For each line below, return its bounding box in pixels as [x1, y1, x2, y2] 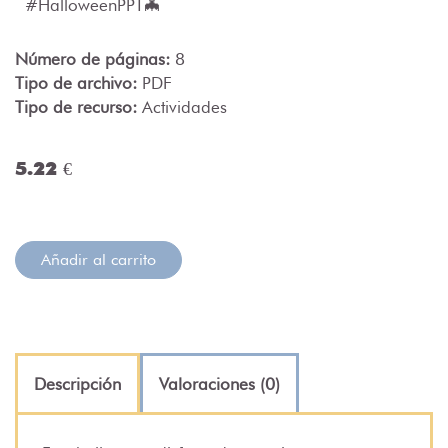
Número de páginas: [15, 48, 175, 69]
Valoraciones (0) [159, 373, 280, 394]
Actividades [142, 96, 227, 117]
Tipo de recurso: [15, 96, 142, 117]
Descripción [34, 373, 121, 394]
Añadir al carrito [41, 249, 156, 269]
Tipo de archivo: [15, 72, 142, 93]
